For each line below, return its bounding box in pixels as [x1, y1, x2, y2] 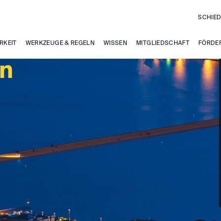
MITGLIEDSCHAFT [136, 40, 190, 46]
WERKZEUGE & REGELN [25, 40, 95, 46]
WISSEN [104, 40, 128, 46]
